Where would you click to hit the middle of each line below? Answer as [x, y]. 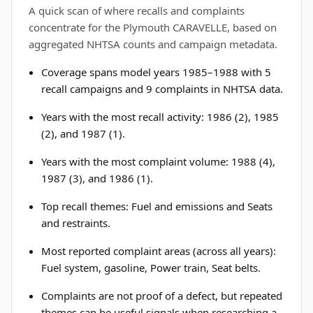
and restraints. [76, 223]
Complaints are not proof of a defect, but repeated [162, 296]
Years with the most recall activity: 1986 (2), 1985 [160, 117]
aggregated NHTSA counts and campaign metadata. [153, 44]
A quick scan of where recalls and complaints [137, 10]
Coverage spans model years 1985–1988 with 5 [156, 72]
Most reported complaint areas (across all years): [159, 251]
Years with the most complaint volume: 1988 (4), [159, 161]
